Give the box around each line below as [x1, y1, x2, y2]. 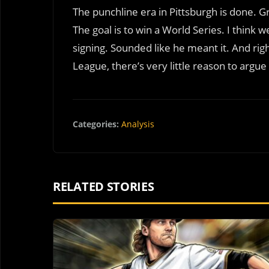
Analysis [121, 118, 154, 130]
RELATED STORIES [53, 178, 154, 195]
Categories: [73, 118, 119, 130]
